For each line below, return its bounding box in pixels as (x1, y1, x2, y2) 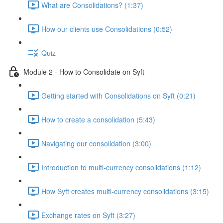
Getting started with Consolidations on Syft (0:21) (41, 90, 196, 101)
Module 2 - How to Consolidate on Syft (23, 66, 144, 77)
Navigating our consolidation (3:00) (41, 138, 151, 148)
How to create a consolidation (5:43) (41, 114, 155, 124)
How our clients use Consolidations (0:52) (41, 23, 172, 34)
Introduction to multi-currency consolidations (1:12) (41, 162, 201, 172)
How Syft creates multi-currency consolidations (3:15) (41, 186, 209, 196)
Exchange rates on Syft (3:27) (41, 210, 135, 220)
